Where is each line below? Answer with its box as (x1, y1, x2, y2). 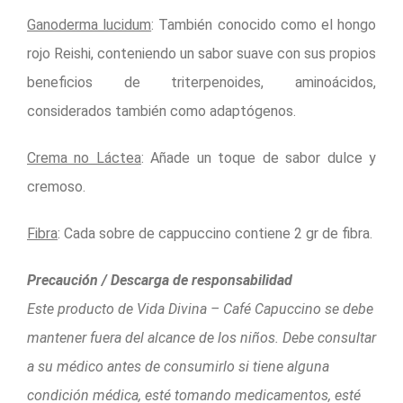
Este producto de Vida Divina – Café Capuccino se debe (27, 300, 373, 318)
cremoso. (27, 178, 85, 196)
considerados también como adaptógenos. (27, 103, 296, 121)
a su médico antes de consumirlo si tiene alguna (27, 358, 329, 376)
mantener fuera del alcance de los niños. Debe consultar (27, 329, 376, 347)
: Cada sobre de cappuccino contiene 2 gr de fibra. (58, 225, 372, 243)
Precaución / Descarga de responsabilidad (27, 272, 292, 290)
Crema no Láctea (27, 149, 141, 167)
